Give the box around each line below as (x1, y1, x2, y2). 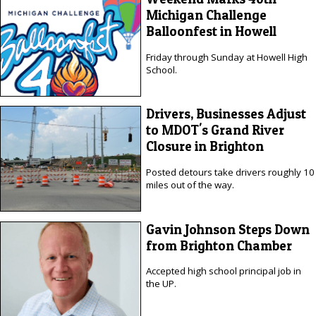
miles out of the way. (145, 178, 234, 191)
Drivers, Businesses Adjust (145, 106, 306, 123)
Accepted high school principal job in (145, 265, 301, 278)
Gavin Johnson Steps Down (145, 221, 310, 238)
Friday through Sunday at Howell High (145, 50, 308, 63)
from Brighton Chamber (145, 237, 292, 254)
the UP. (145, 277, 176, 291)
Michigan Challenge (145, 7, 267, 24)
